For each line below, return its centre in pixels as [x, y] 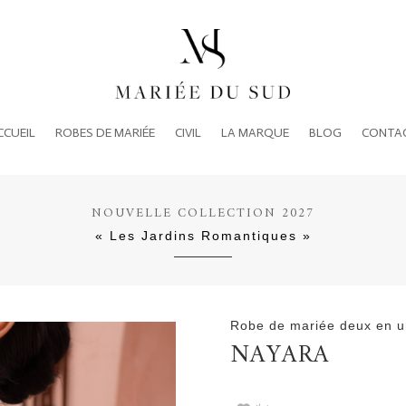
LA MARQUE [255, 132]
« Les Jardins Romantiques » [203, 235]
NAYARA [280, 356]
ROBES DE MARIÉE [105, 132]
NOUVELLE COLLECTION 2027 [203, 213]
